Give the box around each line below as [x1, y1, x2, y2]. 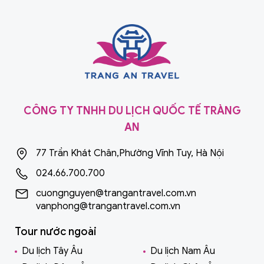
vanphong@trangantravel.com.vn [36, 200, 180, 212]
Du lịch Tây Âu [22, 245, 82, 257]
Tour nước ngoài [15, 225, 97, 238]
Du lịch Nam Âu [150, 245, 215, 257]
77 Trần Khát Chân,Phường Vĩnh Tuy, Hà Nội [36, 147, 224, 159]
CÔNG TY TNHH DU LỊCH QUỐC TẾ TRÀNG [23, 104, 241, 117]
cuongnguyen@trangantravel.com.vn [36, 187, 196, 199]
